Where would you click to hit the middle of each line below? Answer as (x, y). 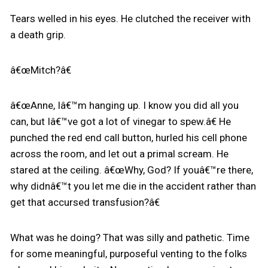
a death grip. (38, 35)
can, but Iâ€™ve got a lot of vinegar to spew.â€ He (120, 121)
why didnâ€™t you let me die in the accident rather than (133, 186)
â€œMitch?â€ (40, 70)
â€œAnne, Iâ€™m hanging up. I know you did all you (124, 105)
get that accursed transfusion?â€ (85, 202)
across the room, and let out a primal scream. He (119, 154)
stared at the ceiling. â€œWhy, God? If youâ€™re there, (131, 170)
